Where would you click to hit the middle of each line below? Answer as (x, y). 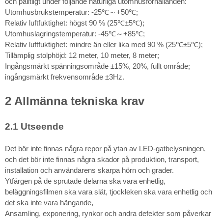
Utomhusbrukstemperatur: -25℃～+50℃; (71, 12)
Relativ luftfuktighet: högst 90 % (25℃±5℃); (75, 23)
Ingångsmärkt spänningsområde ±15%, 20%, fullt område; (97, 66)
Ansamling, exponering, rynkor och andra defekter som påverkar (108, 213)
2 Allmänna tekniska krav (75, 101)
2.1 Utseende (34, 126)
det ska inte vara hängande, (49, 202)
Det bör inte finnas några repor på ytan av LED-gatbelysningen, (105, 148)
